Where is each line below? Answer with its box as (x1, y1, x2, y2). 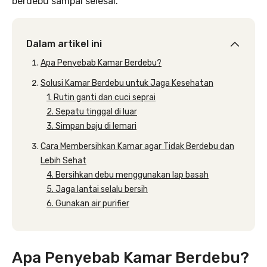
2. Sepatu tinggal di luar (46, 107, 137, 117)
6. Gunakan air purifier (46, 198, 129, 209)
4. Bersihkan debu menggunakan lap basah (46, 170, 209, 180)
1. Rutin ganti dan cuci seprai (46, 92, 156, 103)
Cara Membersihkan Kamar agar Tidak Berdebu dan (41, 141, 234, 151)
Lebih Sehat (41, 156, 86, 166)
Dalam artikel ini (26, 38, 102, 49)
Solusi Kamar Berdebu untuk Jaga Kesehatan (41, 78, 213, 88)
